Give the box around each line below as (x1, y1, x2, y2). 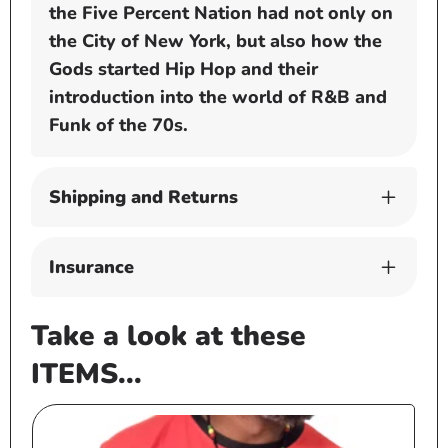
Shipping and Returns (49, 185, 238, 210)
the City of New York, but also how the (49, 29, 382, 54)
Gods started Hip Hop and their (49, 57, 318, 82)
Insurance (49, 255, 134, 280)
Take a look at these (31, 317, 306, 356)
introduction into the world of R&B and (49, 85, 387, 110)
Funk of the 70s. (49, 113, 188, 138)
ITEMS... (31, 355, 142, 394)
